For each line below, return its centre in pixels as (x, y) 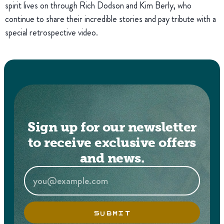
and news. (112, 158)
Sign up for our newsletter (112, 127)
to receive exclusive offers (112, 142)
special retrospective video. (51, 32)
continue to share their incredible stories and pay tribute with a (110, 19)
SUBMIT (112, 212)
